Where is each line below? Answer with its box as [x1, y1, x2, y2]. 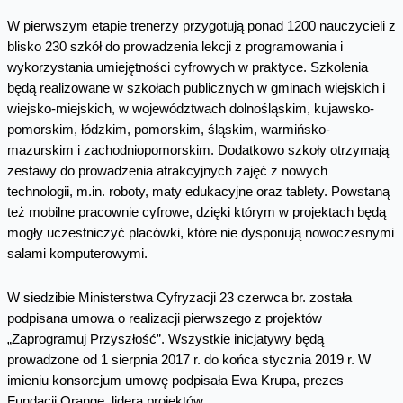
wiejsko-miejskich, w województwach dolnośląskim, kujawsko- [6, 102, 374, 117]
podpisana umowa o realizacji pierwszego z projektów [6, 310, 322, 326]
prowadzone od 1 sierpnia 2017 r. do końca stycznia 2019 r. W [6, 352, 371, 367]
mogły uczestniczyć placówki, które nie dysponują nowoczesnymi [6, 226, 394, 241]
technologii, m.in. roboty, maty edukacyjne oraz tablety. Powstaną [6, 184, 390, 200]
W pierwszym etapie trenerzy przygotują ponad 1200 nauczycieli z [6, 19, 396, 34]
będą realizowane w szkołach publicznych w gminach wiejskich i [6, 81, 385, 96]
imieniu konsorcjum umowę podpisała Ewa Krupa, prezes [6, 372, 344, 388]
